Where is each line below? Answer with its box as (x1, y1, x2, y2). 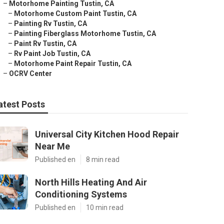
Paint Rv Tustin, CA (14, 39, 76, 47)
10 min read (86, 203, 123, 211)
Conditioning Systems (35, 189, 127, 199)
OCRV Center (9, 69, 52, 77)
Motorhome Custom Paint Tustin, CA (14, 9, 136, 17)
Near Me (35, 141, 70, 151)
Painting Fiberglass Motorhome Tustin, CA (14, 29, 156, 37)
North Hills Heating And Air (35, 177, 147, 187)
